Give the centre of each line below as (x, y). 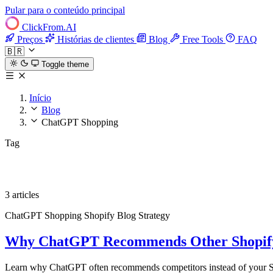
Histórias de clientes (96, 39)
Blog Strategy (144, 216)
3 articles (22, 195)
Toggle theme (65, 65)
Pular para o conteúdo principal (65, 10)
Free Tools (203, 39)
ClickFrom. (44, 27)
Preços (30, 39)
